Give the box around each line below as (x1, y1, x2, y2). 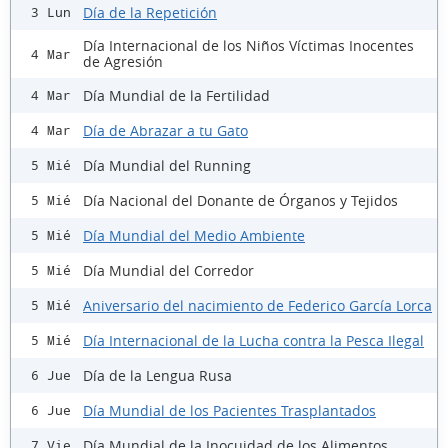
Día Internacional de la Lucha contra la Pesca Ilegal (83, 330, 424, 350)
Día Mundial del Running (83, 155, 251, 175)
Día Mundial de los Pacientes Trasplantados (83, 400, 376, 420)
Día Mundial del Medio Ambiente (83, 225, 305, 245)
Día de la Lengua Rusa (83, 365, 232, 385)
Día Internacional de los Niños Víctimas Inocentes (83, 36, 414, 56)
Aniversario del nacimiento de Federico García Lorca (83, 295, 432, 315)
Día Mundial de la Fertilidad (83, 85, 270, 105)
